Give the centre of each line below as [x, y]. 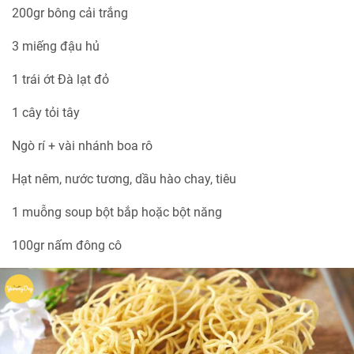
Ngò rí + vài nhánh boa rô [82, 145]
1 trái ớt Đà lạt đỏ [62, 79]
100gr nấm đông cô [67, 245]
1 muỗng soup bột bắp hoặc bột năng [117, 212]
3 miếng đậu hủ [56, 46]
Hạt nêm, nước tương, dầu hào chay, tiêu [124, 179]
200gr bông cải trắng [70, 13]
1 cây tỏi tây [46, 112]
